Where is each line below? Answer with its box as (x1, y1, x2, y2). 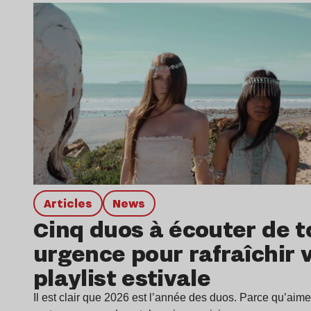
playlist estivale (33, 262, 222, 294)
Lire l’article (158, 5, 215, 17)
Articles (51, 194, 92, 211)
